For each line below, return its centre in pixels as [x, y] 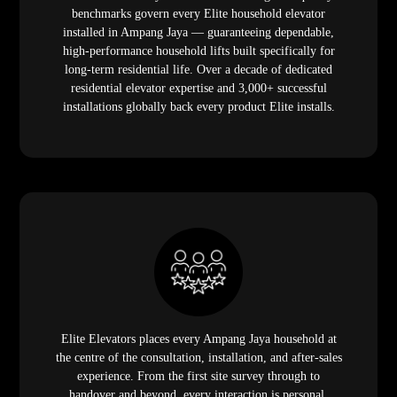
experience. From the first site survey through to [198, 376]
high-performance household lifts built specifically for [198, 51]
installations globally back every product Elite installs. [198, 106]
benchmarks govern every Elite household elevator [198, 13]
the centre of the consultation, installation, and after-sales [198, 357]
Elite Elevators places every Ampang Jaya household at [198, 339]
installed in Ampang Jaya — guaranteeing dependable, [198, 32]
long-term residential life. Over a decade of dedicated [198, 69]
